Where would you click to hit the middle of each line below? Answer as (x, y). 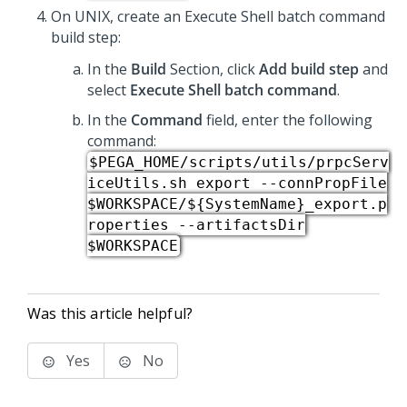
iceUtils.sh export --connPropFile (237, 183)
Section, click (213, 69)
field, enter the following (288, 120)
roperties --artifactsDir (196, 225)
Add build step (309, 69)
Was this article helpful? (110, 313)
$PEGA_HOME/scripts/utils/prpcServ (239, 162)
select (109, 90)
